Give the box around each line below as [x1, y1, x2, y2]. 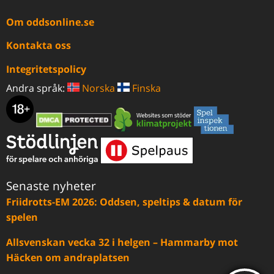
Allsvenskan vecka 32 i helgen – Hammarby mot [6, 235, 238, 250]
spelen [6, 210, 38, 224]
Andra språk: [6, 81, 67, 95]
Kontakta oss [6, 39, 71, 53]
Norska [80, 81, 115, 95]
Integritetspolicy [6, 62, 86, 76]
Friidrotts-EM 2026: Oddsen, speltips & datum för [6, 195, 242, 209]
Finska [130, 81, 161, 95]
